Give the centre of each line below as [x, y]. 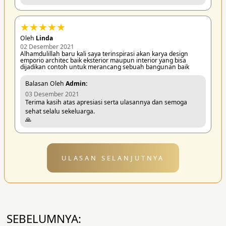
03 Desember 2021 [52, 94]
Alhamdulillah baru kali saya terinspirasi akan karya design [104, 54]
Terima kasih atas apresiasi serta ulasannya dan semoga [106, 102]
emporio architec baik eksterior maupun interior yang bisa [103, 61]
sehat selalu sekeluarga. [60, 111]
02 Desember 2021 [47, 47]
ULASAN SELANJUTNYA [113, 158]
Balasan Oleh [45, 84]
